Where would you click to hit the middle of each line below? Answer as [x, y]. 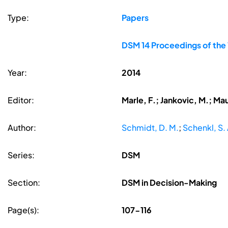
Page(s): [23, 210]
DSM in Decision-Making [169, 183]
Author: [22, 128]
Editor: [21, 100]
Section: [24, 183]
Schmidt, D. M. [150, 128]
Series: [21, 155]
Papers [135, 18]
